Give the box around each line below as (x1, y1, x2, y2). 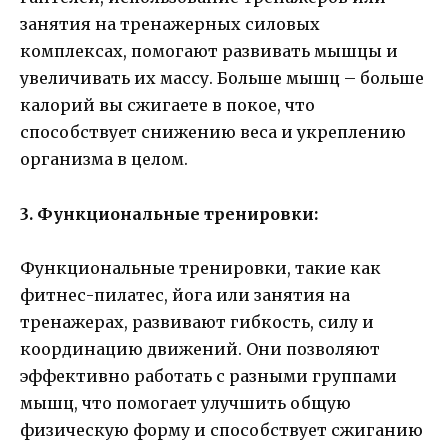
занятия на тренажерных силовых (20, 14, 320, 35)
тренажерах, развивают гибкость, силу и (20, 311, 374, 332)
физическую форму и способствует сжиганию (20, 419, 423, 440)
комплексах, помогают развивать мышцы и (20, 41, 398, 62)
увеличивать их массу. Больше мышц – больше (20, 68, 424, 89)
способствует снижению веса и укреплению (20, 122, 406, 143)
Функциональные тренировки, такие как (20, 257, 381, 278)
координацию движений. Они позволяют (20, 338, 380, 359)
